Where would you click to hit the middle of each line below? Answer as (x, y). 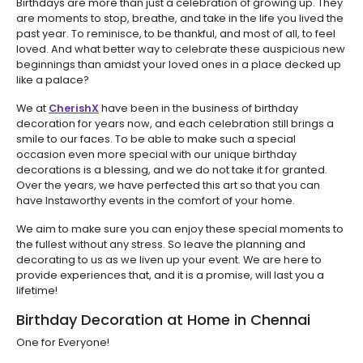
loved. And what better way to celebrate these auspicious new (181, 49)
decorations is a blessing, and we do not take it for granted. (172, 170)
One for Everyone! (63, 342)
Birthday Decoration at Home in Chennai (163, 320)
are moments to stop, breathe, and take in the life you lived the (180, 18)
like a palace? (53, 80)
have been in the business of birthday (199, 108)
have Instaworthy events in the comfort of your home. (156, 201)
